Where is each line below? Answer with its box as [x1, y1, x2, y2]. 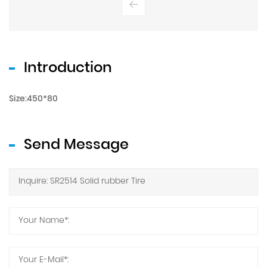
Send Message [24, 133, 129, 157]
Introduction [24, 56, 112, 80]
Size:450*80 [9, 92, 58, 106]
